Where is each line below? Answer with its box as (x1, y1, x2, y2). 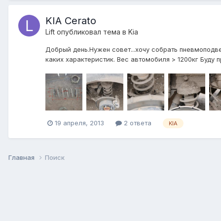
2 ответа (122, 119, 151, 127)
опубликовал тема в (55, 28, 128, 37)
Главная (8, 153, 36, 162)
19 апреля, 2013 (55, 119, 104, 127)
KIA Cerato (45, 15, 96, 27)
